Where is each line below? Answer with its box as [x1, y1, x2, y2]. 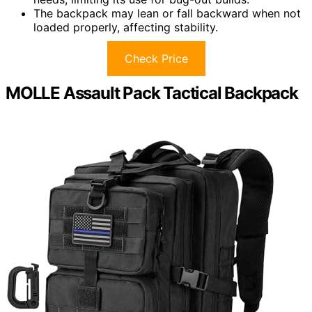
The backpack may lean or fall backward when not [33, 6, 301, 21]
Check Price [124, 52, 188, 66]
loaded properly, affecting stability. [33, 20, 218, 35]
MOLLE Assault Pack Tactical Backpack [6, 83, 298, 104]
